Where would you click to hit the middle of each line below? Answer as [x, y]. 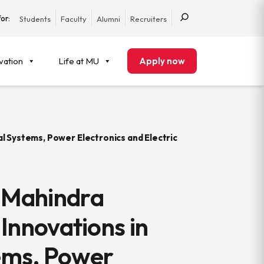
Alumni [108, 19]
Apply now [162, 61]
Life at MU [79, 61]
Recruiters [148, 19]
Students [35, 19]
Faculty [74, 19]
